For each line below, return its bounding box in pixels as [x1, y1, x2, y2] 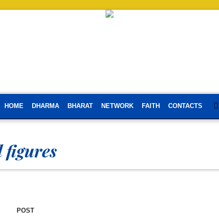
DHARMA [31, 102, 59, 109]
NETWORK [101, 102, 133, 109]
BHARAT [67, 102, 93, 109]
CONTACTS [168, 102, 202, 109]
